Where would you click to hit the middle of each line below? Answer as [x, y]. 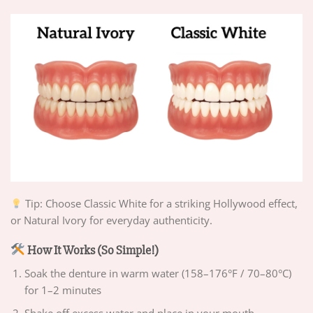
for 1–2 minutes [63, 290]
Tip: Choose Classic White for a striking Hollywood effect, [160, 204]
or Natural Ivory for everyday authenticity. [111, 220]
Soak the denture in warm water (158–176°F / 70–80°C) [158, 274]
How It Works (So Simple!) [92, 250]
